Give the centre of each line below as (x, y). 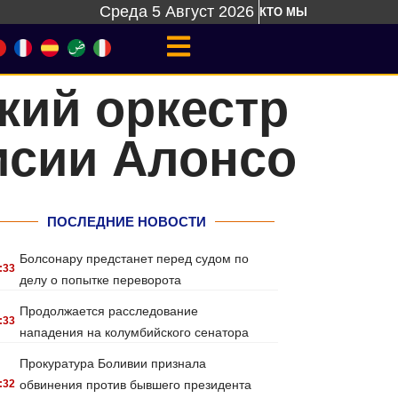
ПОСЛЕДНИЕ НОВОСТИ (126, 222)
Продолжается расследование (109, 311)
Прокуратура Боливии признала (113, 363)
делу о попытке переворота (101, 280)
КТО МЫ (283, 12)
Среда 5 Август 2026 (177, 12)
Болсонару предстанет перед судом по (135, 259)
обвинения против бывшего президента (136, 385)
